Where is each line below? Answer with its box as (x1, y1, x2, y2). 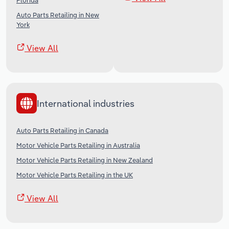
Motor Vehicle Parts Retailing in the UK (16, 171, 133, 179)
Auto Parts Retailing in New (16, 11, 99, 19)
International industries (37, 97, 134, 109)
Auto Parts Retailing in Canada (16, 126, 108, 135)
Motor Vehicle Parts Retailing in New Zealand (16, 156, 153, 165)
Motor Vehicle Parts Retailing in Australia (16, 141, 140, 150)
